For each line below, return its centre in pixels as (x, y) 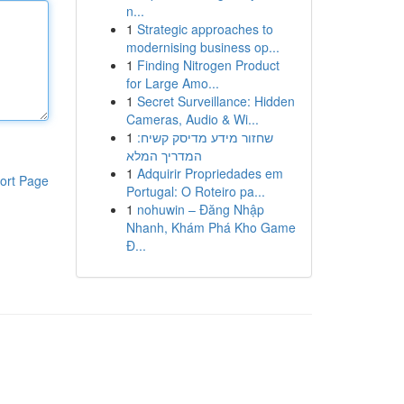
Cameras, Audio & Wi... (192, 119)
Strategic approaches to (205, 29)
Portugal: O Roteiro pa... (195, 191)
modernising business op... (202, 47)
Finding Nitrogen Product (208, 65)
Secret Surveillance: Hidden (216, 101)
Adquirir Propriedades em (210, 173)
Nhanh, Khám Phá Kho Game (211, 227)
